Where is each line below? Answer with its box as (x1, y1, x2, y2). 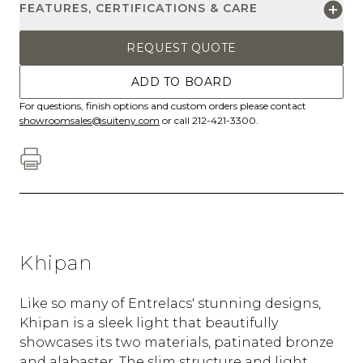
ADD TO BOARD (130, 74, 233, 89)
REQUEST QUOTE (126, 40, 237, 55)
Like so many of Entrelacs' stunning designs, (19, 296, 321, 312)
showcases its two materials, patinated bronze (19, 335, 334, 351)
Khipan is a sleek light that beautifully (19, 315, 278, 331)
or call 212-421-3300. (160, 113, 258, 126)
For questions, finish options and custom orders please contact (19, 99, 306, 112)
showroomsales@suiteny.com (19, 113, 160, 126)
